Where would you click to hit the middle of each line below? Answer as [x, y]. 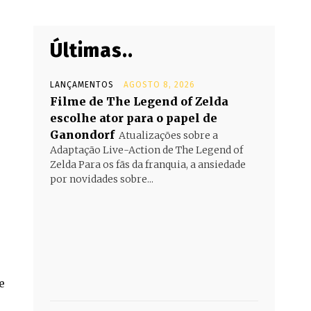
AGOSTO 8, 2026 [159, 84]
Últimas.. [92, 50]
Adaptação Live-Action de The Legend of [146, 150]
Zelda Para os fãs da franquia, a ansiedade [148, 164]
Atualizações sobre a [168, 135]
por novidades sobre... [102, 179]
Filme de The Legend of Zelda [139, 101]
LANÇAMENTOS [82, 84]
